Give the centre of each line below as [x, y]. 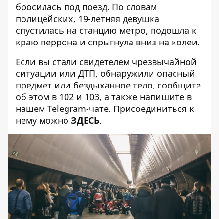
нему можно [43, 120]
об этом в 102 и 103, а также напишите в [104, 97]
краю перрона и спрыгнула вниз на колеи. [108, 42]
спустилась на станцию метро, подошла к [106, 30]
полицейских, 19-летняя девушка [88, 19]
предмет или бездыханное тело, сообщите [108, 85]
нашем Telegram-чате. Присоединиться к [105, 109]
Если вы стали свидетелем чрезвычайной [106, 62]
